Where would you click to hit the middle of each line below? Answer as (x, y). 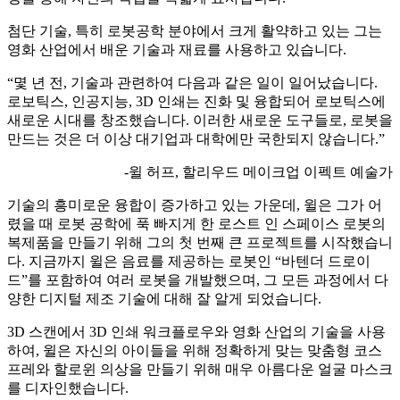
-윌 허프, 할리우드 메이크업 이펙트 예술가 (257, 171)
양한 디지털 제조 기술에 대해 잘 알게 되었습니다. (164, 298)
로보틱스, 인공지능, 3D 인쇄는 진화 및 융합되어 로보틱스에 (196, 101)
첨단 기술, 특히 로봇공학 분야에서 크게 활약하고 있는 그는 (195, 30)
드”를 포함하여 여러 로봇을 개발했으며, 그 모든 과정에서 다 (198, 279)
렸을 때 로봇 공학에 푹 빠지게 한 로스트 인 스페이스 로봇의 (196, 223)
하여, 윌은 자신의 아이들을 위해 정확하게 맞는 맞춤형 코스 (195, 350)
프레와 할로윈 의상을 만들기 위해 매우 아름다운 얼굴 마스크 (200, 369)
